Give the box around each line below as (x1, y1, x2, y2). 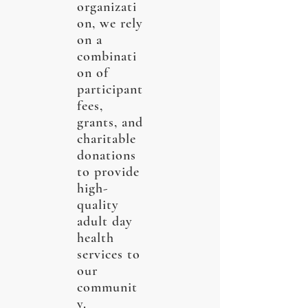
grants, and (77, 114, 143, 131)
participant (77, 81, 143, 98)
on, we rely (77, 15, 143, 32)
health (77, 230, 114, 246)
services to (77, 246, 140, 263)
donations (77, 147, 136, 164)
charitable (77, 131, 136, 147)
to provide (77, 164, 140, 180)
